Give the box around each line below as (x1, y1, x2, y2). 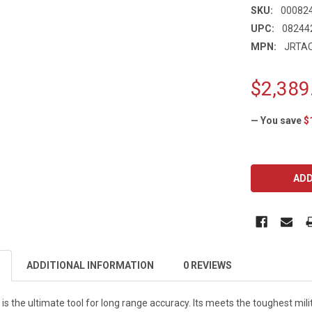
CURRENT (251, 155, 297, 167)
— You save (251, 114, 302, 126)
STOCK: (251, 170, 288, 182)
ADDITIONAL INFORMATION (26, 259, 155, 271)
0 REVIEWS (183, 259, 233, 271)
